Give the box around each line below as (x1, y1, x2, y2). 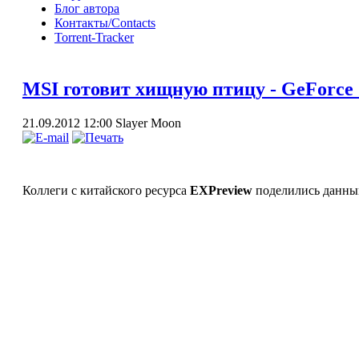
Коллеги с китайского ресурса (22, 183, 190, 197)
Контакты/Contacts (54, 15, 155, 30)
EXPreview (189, 183, 252, 197)
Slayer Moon (115, 115, 181, 130)
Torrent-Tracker (54, 30, 134, 44)
